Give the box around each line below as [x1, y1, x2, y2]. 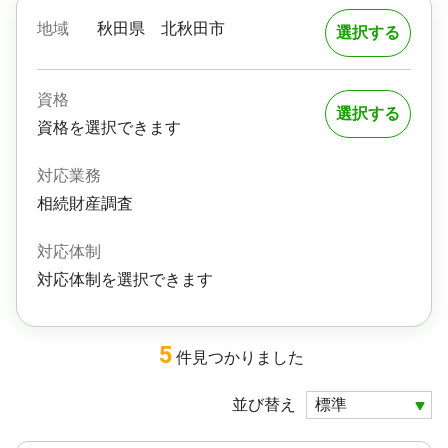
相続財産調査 [37, 195, 149, 212]
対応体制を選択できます [37, 271, 213, 288]
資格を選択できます [37, 119, 181, 136]
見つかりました [192, 349, 304, 366]
